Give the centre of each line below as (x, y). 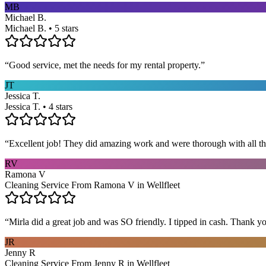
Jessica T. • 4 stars (39, 106)
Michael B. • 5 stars (42, 28)
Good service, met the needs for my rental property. (105, 65)
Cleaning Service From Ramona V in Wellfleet (92, 185)
